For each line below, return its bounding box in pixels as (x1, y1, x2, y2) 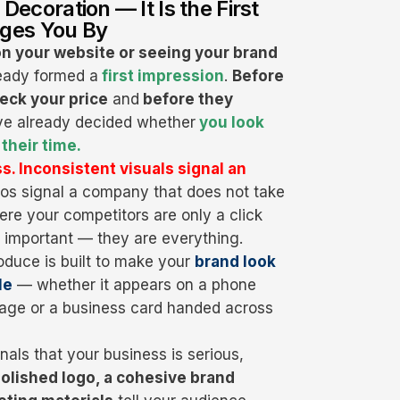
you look (196, 113, 264, 132)
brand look (195, 253, 276, 271)
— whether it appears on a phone (12, 276, 256, 295)
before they (139, 90, 233, 109)
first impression (98, 67, 224, 86)
